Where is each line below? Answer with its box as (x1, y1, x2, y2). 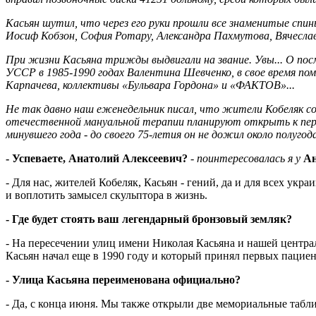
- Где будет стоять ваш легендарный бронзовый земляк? (6, 212, 292, 225)
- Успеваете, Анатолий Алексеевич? (6, 152, 188, 164)
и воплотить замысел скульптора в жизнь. (6, 188, 207, 201)
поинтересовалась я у (197, 152, 303, 164)
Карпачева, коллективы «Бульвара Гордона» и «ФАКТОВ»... (6, 78, 295, 91)
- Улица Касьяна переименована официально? (6, 273, 241, 286)
